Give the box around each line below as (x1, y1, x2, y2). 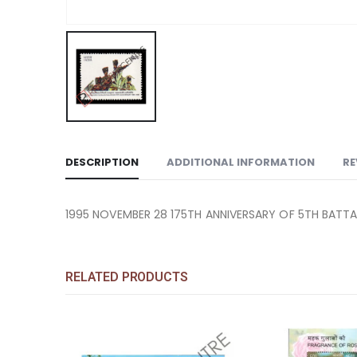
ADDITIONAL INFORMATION (167, 154, 315, 170)
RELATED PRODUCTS (65, 269, 188, 284)
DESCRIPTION (65, 154, 139, 170)
